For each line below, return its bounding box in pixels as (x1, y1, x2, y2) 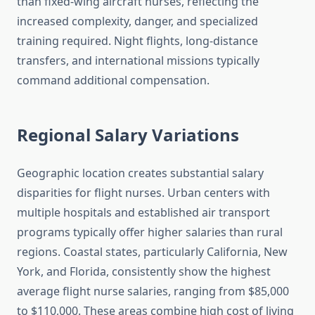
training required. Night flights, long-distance (17, 33, 258, 49)
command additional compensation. (17, 72, 210, 89)
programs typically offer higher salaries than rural (17, 224, 283, 240)
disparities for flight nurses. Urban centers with (17, 185, 270, 201)
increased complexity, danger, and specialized (17, 13, 258, 30)
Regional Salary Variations (17, 123, 239, 147)
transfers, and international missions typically (17, 53, 259, 69)
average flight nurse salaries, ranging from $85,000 (17, 283, 289, 300)
